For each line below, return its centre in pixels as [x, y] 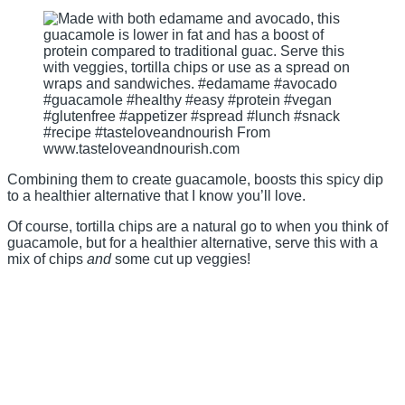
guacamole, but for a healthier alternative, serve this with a [193, 242]
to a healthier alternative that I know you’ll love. [156, 195]
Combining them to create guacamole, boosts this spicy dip [195, 179]
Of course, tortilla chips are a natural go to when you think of [198, 226]
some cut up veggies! [181, 259]
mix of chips [47, 259]
